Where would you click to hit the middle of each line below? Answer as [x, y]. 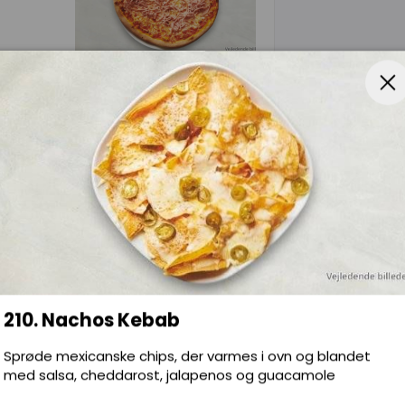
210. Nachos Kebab [92, 320]
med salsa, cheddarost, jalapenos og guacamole [170, 375]
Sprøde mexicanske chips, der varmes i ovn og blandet [187, 356]
